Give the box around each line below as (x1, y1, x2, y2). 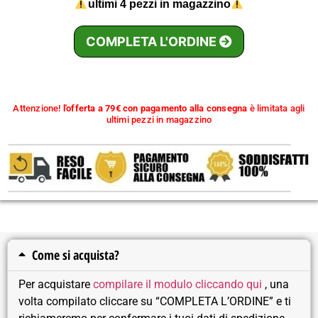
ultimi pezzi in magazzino (106, 114, 212, 126)
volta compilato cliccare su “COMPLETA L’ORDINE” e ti (18, 295, 291, 309)
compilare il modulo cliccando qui (93, 278, 262, 292)
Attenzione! (13, 103, 61, 114)
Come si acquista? (32, 246, 120, 264)
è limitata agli (249, 103, 305, 114)
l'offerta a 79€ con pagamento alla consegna (60, 103, 250, 114)
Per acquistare (18, 278, 93, 292)
